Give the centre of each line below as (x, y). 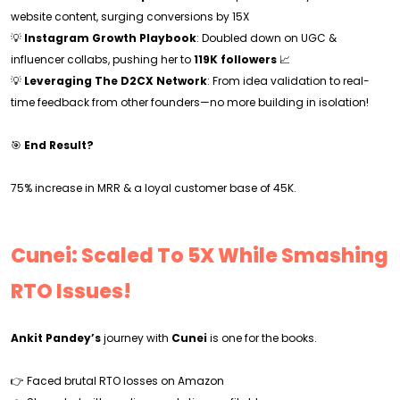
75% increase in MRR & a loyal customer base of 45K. (154, 188)
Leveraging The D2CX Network (116, 81)
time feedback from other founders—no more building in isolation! (190, 102)
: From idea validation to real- (288, 81)
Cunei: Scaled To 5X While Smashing (200, 256)
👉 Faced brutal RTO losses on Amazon (117, 381)
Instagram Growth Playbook (110, 38)
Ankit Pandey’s (56, 338)
